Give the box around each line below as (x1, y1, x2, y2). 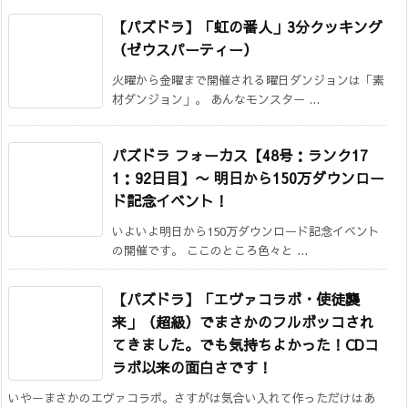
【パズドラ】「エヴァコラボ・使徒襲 (112, 288, 360, 309)
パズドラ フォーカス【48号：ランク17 (112, 144, 368, 165)
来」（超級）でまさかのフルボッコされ (112, 311, 374, 331)
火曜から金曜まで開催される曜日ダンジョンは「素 (112, 71, 384, 88)
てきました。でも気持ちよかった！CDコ (112, 333, 379, 354)
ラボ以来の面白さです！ (112, 356, 272, 377)
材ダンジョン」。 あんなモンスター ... (112, 90, 320, 107)
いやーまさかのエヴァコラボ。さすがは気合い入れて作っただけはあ (8, 389, 375, 406)
